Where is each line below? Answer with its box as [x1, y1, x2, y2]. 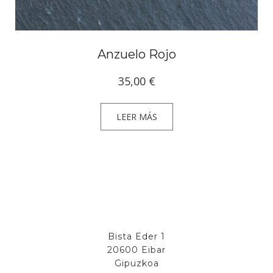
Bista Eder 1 [108, 230, 165, 242]
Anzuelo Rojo [97, 46, 176, 62]
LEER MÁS [116, 110, 157, 122]
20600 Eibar [107, 244, 166, 255]
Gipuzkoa [114, 257, 159, 269]
